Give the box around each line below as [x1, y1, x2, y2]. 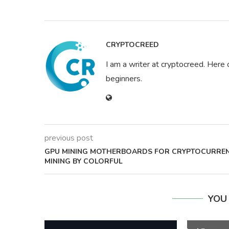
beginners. [106, 73, 142, 85]
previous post [44, 132, 93, 144]
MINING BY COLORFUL [44, 156, 123, 167]
